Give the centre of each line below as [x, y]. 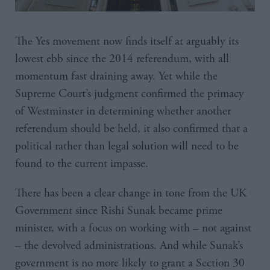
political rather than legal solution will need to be [127, 146]
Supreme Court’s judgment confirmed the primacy [130, 94]
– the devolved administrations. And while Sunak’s [129, 246]
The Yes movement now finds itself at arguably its [127, 42]
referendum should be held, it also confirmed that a [131, 129]
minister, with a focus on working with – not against [133, 228]
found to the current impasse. [83, 164]
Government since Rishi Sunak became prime [119, 211]
